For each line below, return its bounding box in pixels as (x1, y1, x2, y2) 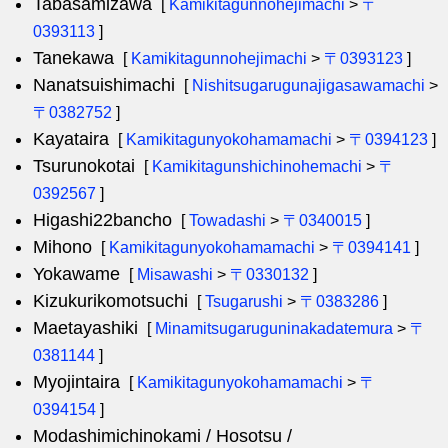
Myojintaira (33, 372, 120, 392)
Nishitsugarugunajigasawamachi (192, 77, 425, 94)
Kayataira (33, 129, 109, 149)
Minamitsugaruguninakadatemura (155, 320, 393, 337)
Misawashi (137, 266, 213, 283)
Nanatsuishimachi (33, 75, 175, 95)
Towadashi (189, 212, 266, 229)
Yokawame (33, 264, 120, 284)
